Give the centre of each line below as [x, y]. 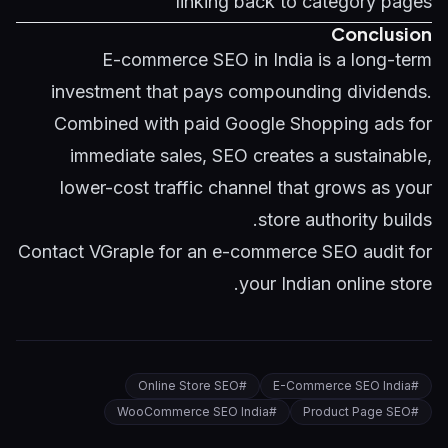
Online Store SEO [188, 385]
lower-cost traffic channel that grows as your [246, 187]
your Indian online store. [335, 283]
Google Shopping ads [314, 123]
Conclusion [381, 33]
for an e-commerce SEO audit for [293, 251]
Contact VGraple [86, 251]
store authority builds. [345, 219]
